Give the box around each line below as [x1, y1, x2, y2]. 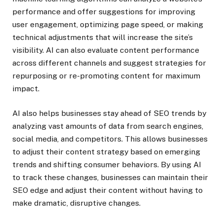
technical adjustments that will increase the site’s [12, 33, 193, 42]
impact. [12, 84, 39, 93]
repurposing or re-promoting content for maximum [12, 71, 200, 80]
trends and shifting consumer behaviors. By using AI [12, 160, 201, 170]
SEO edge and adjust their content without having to [12, 185, 203, 195]
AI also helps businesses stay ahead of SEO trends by [12, 109, 206, 118]
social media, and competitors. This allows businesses [12, 134, 208, 144]
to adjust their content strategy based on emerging [12, 147, 200, 157]
